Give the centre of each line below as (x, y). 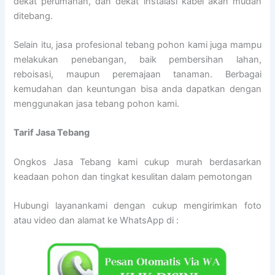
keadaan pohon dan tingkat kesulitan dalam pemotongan (133, 176)
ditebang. (33, 16)
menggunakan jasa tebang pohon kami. (97, 103)
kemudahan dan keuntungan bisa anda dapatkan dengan (137, 89)
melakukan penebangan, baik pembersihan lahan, (137, 59)
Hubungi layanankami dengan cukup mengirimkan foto (137, 206)
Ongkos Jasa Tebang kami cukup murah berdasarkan (137, 162)
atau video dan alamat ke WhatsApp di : (96, 220)
